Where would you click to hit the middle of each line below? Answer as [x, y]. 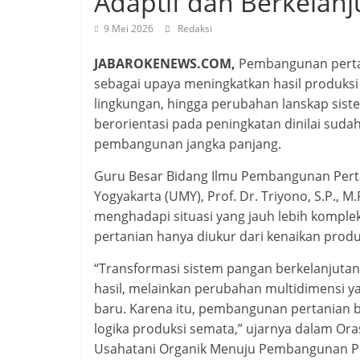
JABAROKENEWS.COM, [165, 63]
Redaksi [195, 29]
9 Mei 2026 [129, 29]
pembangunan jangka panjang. [188, 144]
